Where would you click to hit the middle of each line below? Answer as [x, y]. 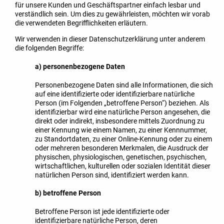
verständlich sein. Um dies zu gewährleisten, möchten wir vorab [112, 14]
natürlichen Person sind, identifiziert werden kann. [112, 175]
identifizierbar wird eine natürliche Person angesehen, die [122, 112]
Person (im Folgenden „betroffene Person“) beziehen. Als [122, 103]
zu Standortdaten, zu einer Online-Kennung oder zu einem [123, 139]
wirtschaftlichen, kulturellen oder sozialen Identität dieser [123, 166]
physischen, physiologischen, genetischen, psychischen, [121, 157]
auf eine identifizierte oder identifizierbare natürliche [115, 94]
